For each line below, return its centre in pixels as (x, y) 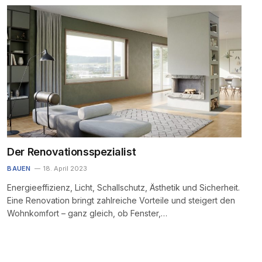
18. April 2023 (65, 168)
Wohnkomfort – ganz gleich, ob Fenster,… (87, 213)
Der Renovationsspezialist (72, 151)
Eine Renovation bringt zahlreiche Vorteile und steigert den (121, 200)
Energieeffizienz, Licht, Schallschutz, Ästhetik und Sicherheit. (124, 187)
